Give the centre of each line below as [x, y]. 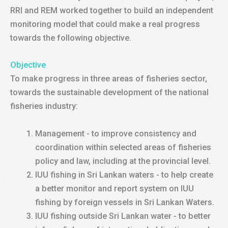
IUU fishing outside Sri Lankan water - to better [123, 216]
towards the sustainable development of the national [109, 93]
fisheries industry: [44, 106]
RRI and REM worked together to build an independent [112, 11]
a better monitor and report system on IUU [115, 188]
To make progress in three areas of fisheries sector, [109, 79]
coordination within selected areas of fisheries [123, 147]
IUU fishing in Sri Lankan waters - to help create [124, 175]
